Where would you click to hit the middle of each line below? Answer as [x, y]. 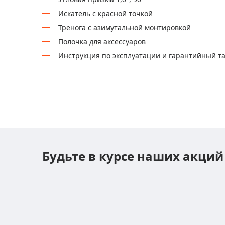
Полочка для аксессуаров [102, 41]
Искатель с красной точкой [105, 13]
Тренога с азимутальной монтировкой [125, 27]
